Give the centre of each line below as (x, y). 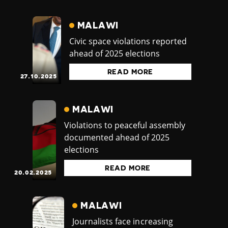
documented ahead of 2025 (117, 138)
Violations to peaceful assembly (125, 125)
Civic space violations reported (128, 41)
